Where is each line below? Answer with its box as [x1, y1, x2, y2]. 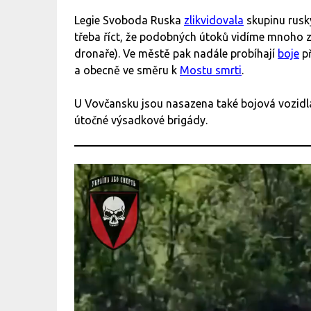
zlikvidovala [184, 14, 244, 27]
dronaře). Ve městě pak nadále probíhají [74, 47, 278, 60]
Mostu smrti [180, 64, 242, 77]
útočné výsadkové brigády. [74, 114, 208, 127]
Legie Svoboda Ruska [74, 14, 184, 27]
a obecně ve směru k [74, 64, 180, 77]
